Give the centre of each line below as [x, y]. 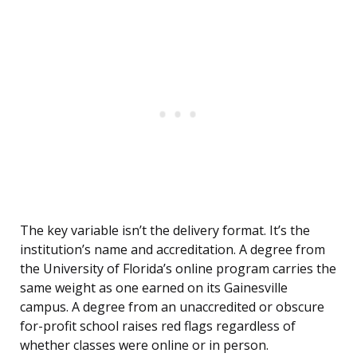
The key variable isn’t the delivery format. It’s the [165, 231]
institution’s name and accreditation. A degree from [173, 250]
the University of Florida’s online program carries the [178, 269]
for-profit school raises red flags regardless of [158, 326]
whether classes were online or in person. [144, 345]
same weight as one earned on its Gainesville [154, 288]
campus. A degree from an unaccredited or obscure [172, 307]
